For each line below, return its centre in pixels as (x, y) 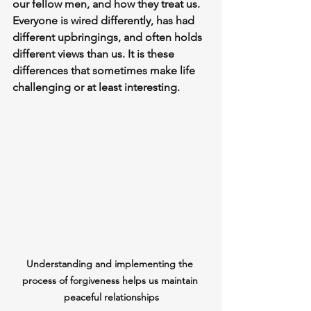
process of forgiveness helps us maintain (111, 280)
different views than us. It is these (95, 54)
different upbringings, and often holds (109, 37)
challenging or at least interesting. (96, 87)
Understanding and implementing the (111, 263)
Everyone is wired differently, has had (105, 20)
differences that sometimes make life (105, 70)
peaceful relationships (111, 297)
